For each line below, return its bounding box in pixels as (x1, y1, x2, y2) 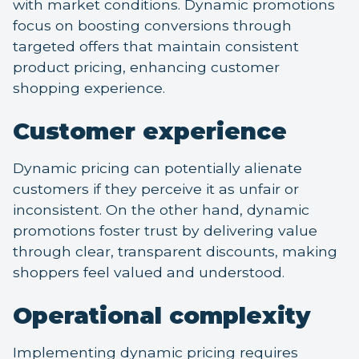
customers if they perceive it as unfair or (13, 180, 299, 198)
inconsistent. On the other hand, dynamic (13, 201, 309, 219)
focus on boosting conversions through (13, 17, 292, 34)
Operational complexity (13, 301, 311, 330)
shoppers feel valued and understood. (13, 264, 284, 281)
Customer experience (13, 117, 287, 146)
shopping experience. (13, 79, 165, 97)
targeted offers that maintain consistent (13, 38, 299, 55)
